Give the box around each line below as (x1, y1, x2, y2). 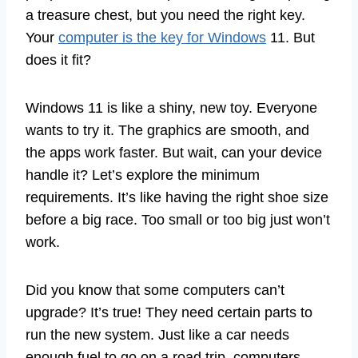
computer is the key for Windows (58, 30, 266, 46)
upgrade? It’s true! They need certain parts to (26, 304, 312, 321)
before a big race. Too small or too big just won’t (26, 212, 330, 229)
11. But (266, 30, 315, 46)
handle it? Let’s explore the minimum (26, 167, 260, 184)
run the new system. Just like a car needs (26, 327, 289, 344)
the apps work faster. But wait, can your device (26, 145, 322, 161)
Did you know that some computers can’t (26, 282, 284, 299)
